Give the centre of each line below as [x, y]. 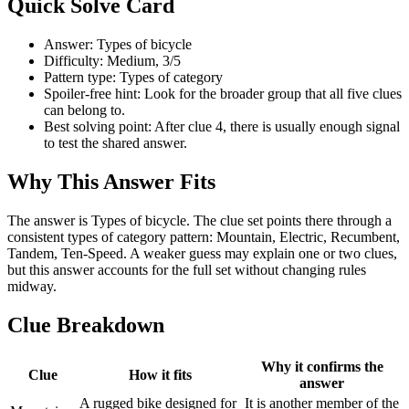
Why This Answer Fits [111, 182]
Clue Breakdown [86, 325]
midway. [32, 287]
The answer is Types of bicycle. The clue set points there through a [199, 221]
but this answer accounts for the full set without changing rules [187, 270]
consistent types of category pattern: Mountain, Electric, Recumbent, [204, 237]
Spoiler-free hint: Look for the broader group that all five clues [223, 94]
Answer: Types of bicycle [118, 45]
